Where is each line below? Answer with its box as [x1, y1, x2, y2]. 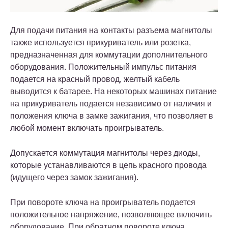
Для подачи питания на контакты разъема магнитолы [10, 25, 212, 35]
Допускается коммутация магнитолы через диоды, [10, 148, 200, 157]
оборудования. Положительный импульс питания [10, 62, 196, 71]
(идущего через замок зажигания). [10, 173, 138, 182]
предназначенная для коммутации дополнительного [10, 50, 208, 59]
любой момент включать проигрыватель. [10, 123, 164, 132]
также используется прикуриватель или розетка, [10, 38, 191, 47]
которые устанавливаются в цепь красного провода [10, 160, 207, 169]
